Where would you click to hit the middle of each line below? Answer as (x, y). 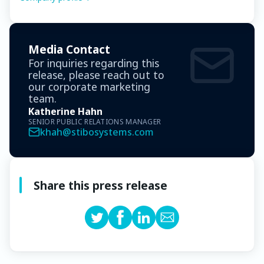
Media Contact (69, 49)
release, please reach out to (96, 75)
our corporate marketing (89, 87)
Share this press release (100, 186)
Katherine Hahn (65, 112)
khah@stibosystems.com (97, 132)
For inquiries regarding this (94, 63)
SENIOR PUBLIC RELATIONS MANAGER (95, 122)
